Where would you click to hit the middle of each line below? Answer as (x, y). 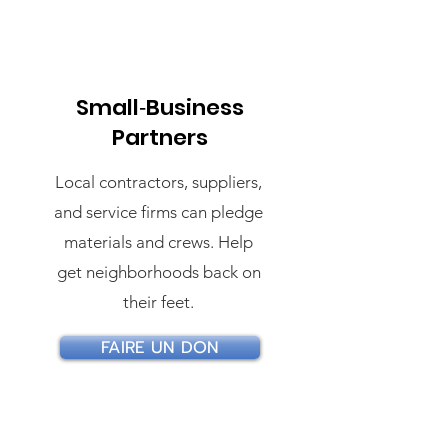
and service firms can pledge (158, 212)
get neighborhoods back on (158, 272)
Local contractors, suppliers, (158, 182)
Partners (160, 137)
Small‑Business (160, 107)
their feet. (158, 302)
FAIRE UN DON (160, 347)
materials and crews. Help (158, 242)
